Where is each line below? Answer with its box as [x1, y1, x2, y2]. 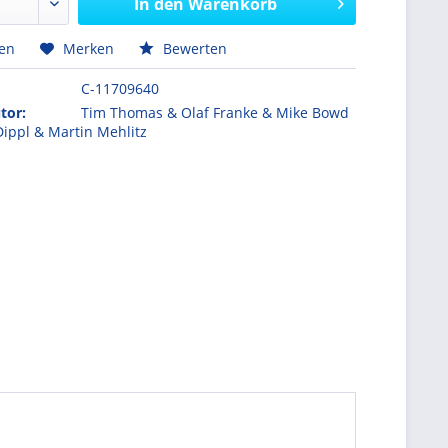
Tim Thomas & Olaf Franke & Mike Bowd [81, 103, 350, 122]
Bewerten [159, 39, 228, 58]
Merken [63, 39, 115, 58]
